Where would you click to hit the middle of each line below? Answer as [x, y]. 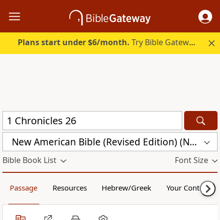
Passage [24, 188]
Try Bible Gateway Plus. [160, 42]
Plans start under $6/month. [74, 42]
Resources [69, 188]
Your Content [188, 188]
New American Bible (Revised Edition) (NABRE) [193, 142]
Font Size [191, 160]
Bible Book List [29, 160]
